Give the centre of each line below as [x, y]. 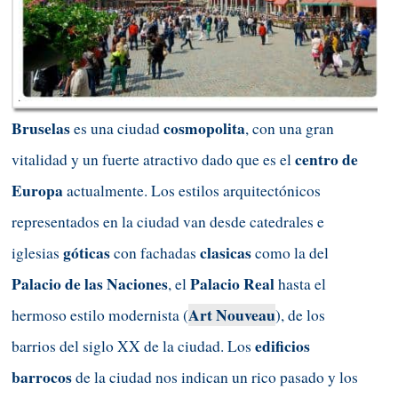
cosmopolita [204, 128]
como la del [292, 252]
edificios [283, 346]
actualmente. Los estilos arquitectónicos [192, 190]
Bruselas [41, 128]
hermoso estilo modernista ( [100, 314]
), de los [300, 314]
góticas [87, 252]
